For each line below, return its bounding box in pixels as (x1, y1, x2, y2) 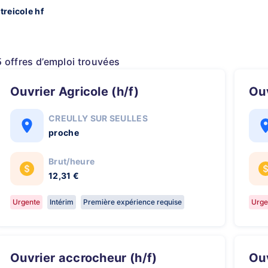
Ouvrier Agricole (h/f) (20, 84, 139, 99)
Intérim (50, 197, 74, 206)
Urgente (13, 197, 40, 206)
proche (48, 127, 79, 138)
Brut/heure (48, 156, 95, 166)
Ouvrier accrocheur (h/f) (20, 251, 157, 265)
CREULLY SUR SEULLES (48, 113, 148, 123)
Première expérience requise (83, 197, 182, 206)
